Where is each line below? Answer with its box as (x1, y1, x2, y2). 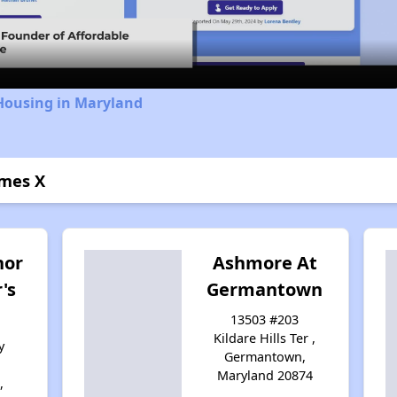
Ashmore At (212, 250, 317, 275)
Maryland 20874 (216, 366, 313, 384)
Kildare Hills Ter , (214, 329, 316, 346)
